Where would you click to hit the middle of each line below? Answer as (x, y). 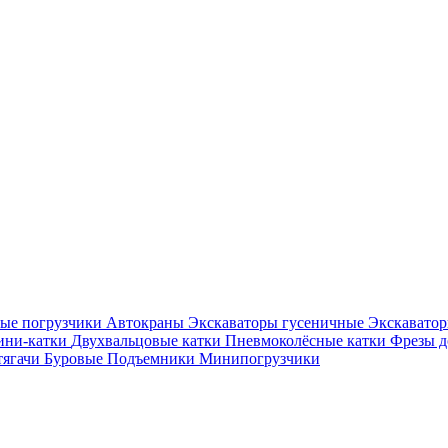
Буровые (75, 358)
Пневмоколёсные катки (307, 340)
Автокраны (147, 322)
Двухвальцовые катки (148, 340)
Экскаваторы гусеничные (278, 322)
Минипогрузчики (259, 358)
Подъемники (153, 358)
